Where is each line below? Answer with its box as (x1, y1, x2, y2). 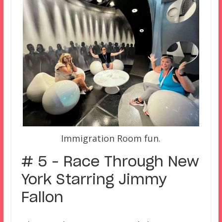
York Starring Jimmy (21, 173, 167, 187)
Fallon (21, 191, 63, 205)
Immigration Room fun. (61, 132, 161, 144)
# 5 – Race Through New (21, 155, 199, 169)
